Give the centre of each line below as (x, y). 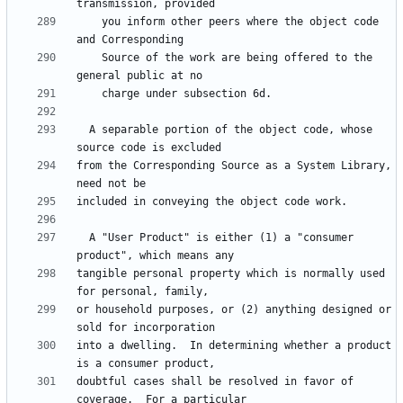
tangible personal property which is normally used (231, 274)
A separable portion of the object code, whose (83, 130)
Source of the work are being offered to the (89, 58)
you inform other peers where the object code (89, 22)
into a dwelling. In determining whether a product (234, 346)
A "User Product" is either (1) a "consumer (83, 238)
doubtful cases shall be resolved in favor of (215, 382)
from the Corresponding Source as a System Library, (234, 166)
